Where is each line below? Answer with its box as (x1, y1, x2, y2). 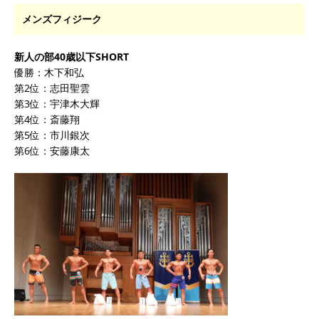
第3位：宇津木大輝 (14, 96, 100, 110)
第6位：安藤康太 (14, 143, 90, 157)
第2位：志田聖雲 (14, 80, 90, 95)
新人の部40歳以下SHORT (14, 49, 129, 63)
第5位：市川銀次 (14, 127, 90, 142)
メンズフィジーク (22, 11, 102, 26)
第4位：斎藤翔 (14, 112, 80, 126)
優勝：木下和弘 (14, 65, 84, 79)
